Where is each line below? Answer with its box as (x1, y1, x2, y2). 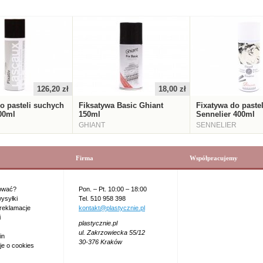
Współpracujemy (190, 154, 238, 161)
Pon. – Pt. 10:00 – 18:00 (79, 186, 147, 193)
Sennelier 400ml (196, 110, 255, 119)
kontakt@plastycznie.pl (79, 204, 145, 211)
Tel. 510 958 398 (79, 195, 126, 202)
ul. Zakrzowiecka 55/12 (79, 229, 145, 236)
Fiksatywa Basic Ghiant (79, 101, 163, 110)
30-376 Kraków (79, 238, 122, 245)
